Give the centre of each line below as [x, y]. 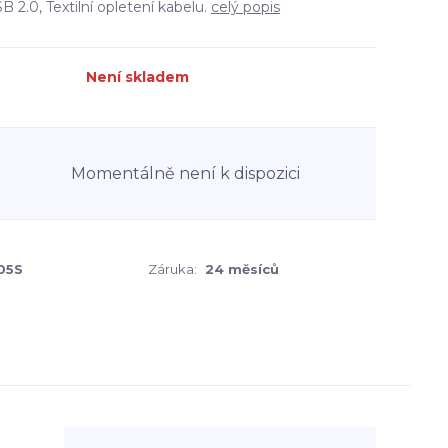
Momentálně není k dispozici [185, 173]
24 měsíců [242, 269]
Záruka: [172, 269]
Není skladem [137, 77]
